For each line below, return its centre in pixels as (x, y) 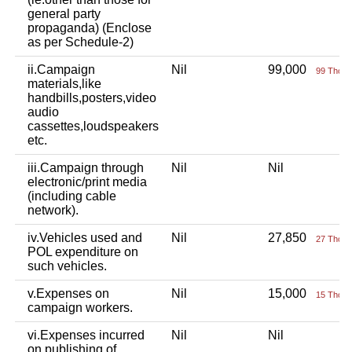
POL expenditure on (83, 251)
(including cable (72, 196)
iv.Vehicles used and (85, 237)
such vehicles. (67, 266)
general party (64, 13)
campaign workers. (80, 307)
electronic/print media (87, 181)
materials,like (64, 83)
